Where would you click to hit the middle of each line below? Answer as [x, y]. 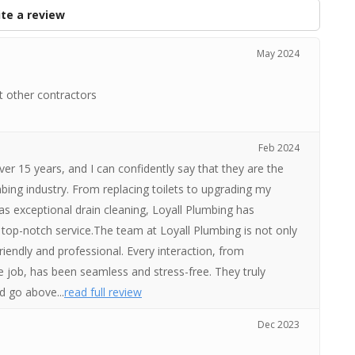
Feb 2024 [279, 148]
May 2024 [279, 53]
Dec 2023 [279, 324]
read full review [103, 292]
